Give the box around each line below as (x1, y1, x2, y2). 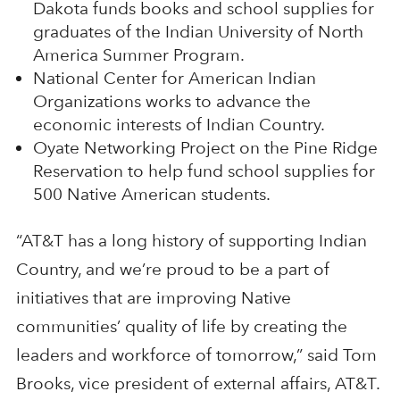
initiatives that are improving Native (15, 287, 291, 308)
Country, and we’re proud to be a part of (15, 258, 329, 279)
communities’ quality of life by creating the (15, 315, 347, 337)
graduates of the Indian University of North (32, 21, 363, 42)
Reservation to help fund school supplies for (32, 160, 375, 181)
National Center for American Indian (32, 67, 316, 88)
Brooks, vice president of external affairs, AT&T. (15, 372, 379, 394)
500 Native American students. (32, 183, 271, 204)
